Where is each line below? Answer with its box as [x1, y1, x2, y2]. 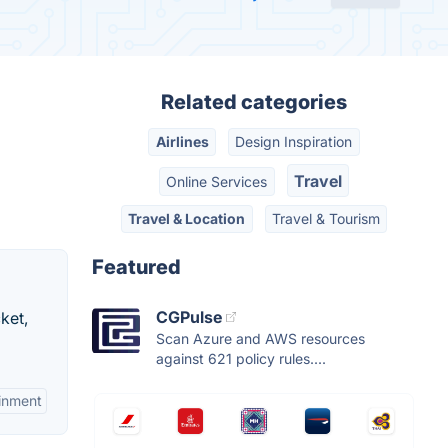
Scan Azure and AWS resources [156, 330, 365, 348]
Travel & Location [128, 209, 246, 227]
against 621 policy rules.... [156, 350, 326, 368]
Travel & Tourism [271, 209, 380, 227]
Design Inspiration [235, 133, 353, 151]
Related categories [161, 90, 347, 114]
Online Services [166, 172, 268, 190]
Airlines [155, 133, 209, 151]
